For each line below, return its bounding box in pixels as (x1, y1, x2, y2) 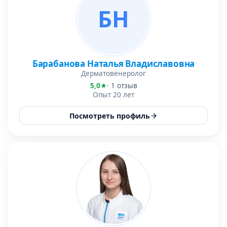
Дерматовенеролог (81, 69, 146, 78)
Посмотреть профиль (69, 110, 150, 121)
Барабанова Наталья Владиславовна (32, 58, 195, 69)
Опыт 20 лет (93, 90, 134, 99)
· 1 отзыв (106, 81, 137, 90)
